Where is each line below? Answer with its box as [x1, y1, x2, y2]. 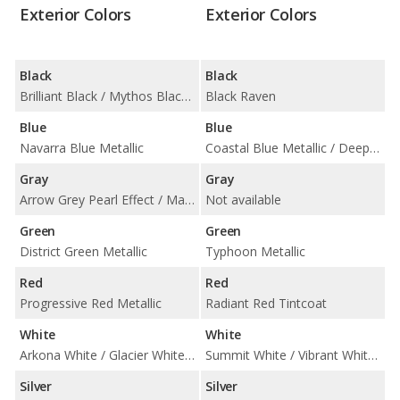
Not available [205, 190, 281, 208]
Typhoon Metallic [205, 242, 305, 260]
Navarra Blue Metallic [20, 138, 144, 156]
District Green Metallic [20, 242, 147, 260]
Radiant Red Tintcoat [205, 294, 327, 312]
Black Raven [205, 87, 276, 104]
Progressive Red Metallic [20, 294, 162, 312]
